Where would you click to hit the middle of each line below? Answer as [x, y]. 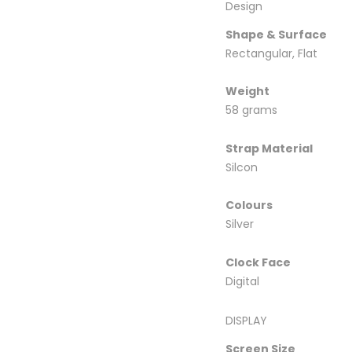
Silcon [242, 167]
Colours [249, 205]
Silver [240, 224]
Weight [247, 91]
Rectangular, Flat [271, 53]
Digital [242, 281]
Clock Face [258, 262]
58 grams [251, 110]
